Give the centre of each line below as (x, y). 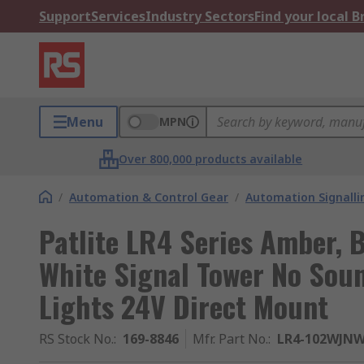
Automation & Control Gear (149, 197)
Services (118, 16)
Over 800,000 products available (211, 159)
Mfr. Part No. (230, 339)
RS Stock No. (76, 339)
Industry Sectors (200, 16)
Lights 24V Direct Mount (184, 306)
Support (65, 16)
